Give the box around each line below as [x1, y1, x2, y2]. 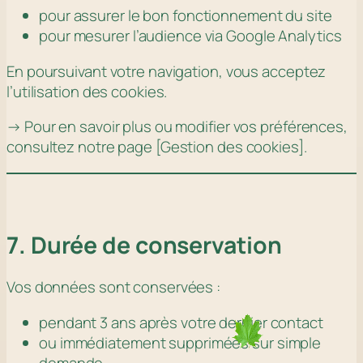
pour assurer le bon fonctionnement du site [39, 5, 332, 27]
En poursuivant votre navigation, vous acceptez [6, 60, 327, 82]
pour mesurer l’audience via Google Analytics [39, 25, 342, 47]
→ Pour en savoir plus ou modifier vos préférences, [6, 116, 348, 138]
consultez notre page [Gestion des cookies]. [6, 136, 307, 158]
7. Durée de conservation [6, 228, 282, 261]
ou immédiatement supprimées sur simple [39, 331, 322, 353]
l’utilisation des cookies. [6, 80, 168, 102]
